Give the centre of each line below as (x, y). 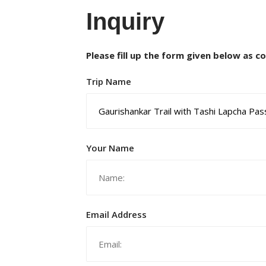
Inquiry (125, 21)
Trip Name (109, 81)
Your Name (110, 148)
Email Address (116, 214)
